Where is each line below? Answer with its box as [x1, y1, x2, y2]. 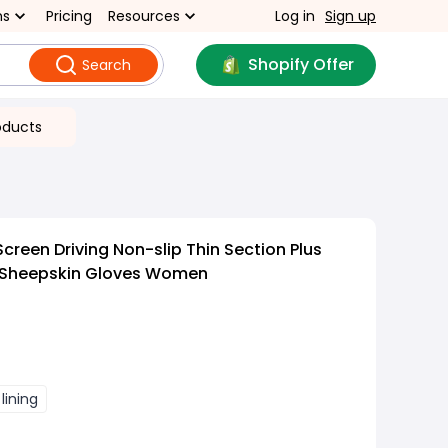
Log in [275, 6, 315, 26]
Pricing [46, 6, 92, 26]
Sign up [325, 6, 376, 26]
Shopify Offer [247, 53, 354, 76]
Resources [108, 6, 180, 26]
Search [81, 55, 131, 75]
